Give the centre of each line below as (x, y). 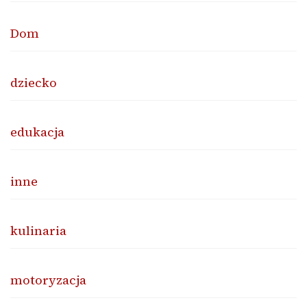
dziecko (34, 82)
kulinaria (38, 230)
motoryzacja (48, 280)
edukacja (37, 132)
